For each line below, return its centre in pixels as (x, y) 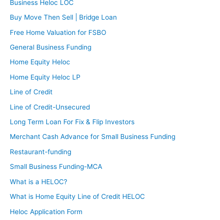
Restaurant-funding (41, 151)
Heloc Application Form (46, 211)
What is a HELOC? (39, 181)
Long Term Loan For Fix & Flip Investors (72, 122)
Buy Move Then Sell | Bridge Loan (63, 17)
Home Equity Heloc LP (45, 77)
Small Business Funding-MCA (56, 167)
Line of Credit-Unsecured (50, 107)
